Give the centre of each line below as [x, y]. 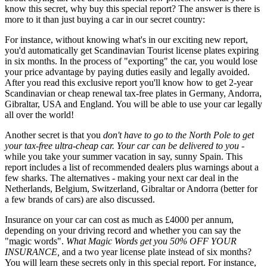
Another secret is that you [54, 135]
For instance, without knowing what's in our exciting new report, [126, 40]
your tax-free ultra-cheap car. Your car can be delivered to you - [125, 146]
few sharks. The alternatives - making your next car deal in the [122, 178]
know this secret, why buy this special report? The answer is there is [132, 9]
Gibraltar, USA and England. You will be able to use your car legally [133, 104]
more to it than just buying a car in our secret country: [105, 20]
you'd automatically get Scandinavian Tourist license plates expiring [132, 51]
